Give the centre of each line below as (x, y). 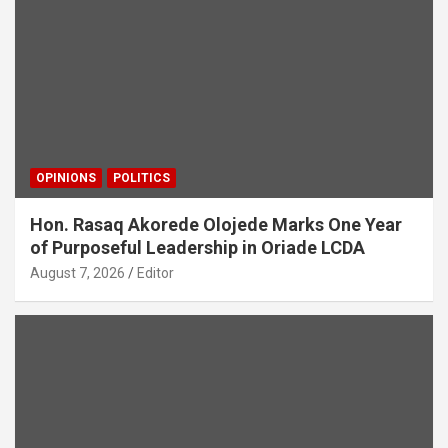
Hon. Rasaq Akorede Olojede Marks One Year (216, 225)
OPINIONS (66, 178)
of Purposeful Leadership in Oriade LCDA (197, 248)
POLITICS (141, 178)
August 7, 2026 (77, 273)
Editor (155, 273)
